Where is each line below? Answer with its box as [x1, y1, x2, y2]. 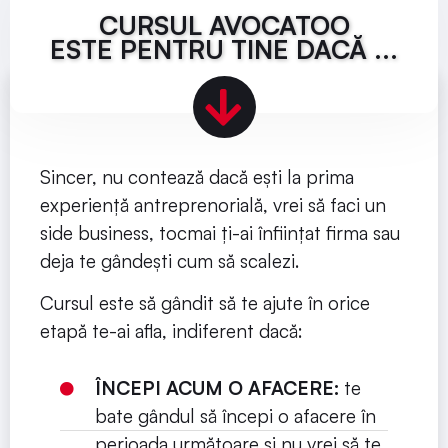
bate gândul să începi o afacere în [94, 404, 376, 429]
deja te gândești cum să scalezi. [40, 248, 304, 273]
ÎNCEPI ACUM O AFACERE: [94, 376, 339, 401]
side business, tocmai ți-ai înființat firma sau [40, 220, 400, 245]
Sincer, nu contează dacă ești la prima [40, 164, 354, 189]
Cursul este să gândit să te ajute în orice [40, 290, 370, 315]
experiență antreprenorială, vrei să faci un [40, 192, 386, 217]
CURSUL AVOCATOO [98, 8, 350, 41]
